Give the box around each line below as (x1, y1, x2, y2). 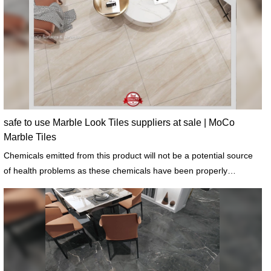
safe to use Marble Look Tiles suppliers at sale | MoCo (3, 117, 235, 128)
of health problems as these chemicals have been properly (3, 166, 227, 176)
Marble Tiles (3, 132, 56, 143)
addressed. (3, 181, 47, 191)
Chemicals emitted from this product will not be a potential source (3, 151, 253, 161)
